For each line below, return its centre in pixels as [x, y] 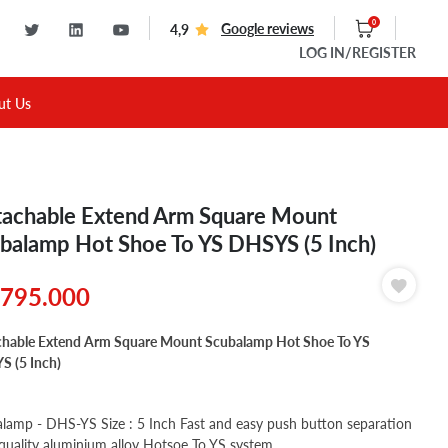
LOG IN [322, 53]
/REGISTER [380, 53]
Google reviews [267, 29]
